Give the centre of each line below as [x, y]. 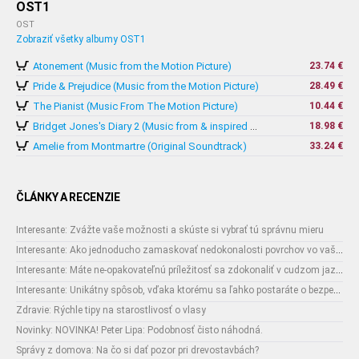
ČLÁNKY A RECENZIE [68, 197]
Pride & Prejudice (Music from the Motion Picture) [146, 86]
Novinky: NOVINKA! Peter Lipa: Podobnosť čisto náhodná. [139, 330]
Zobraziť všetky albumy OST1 [81, 39]
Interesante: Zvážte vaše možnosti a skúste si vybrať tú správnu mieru [170, 230]
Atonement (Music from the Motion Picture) [132, 66]
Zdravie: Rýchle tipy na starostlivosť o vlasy [111, 310]
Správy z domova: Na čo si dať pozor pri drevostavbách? [137, 350]
